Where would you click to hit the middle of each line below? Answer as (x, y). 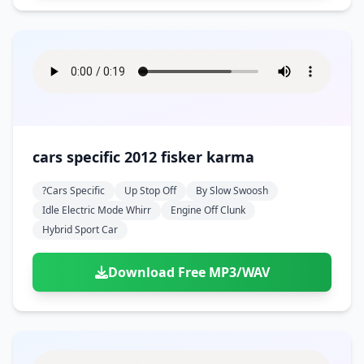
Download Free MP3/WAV (188, 272)
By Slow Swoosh (232, 191)
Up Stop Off (150, 191)
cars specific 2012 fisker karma (143, 157)
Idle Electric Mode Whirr (97, 210)
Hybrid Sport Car (80, 230)
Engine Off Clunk (208, 210)
